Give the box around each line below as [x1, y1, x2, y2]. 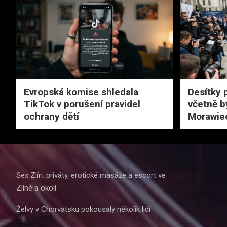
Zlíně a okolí [16, 183, 56, 193]
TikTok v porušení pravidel [24, 98, 140, 110]
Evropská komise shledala [24, 86, 138, 98]
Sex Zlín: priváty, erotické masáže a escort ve [16, 170, 166, 180]
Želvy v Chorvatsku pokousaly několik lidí [16, 204, 150, 214]
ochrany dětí [24, 110, 79, 122]
